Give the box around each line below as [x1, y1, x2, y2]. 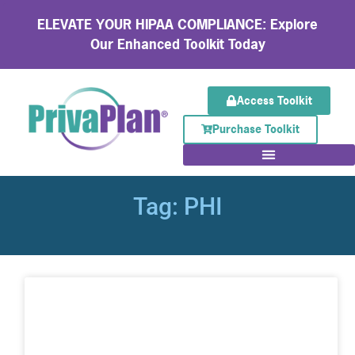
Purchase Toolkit [212, 121, 300, 137]
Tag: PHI [132, 192, 223, 220]
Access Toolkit [236, 93, 312, 109]
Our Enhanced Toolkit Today [90, 35, 265, 54]
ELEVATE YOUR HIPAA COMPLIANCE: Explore [37, 15, 318, 34]
